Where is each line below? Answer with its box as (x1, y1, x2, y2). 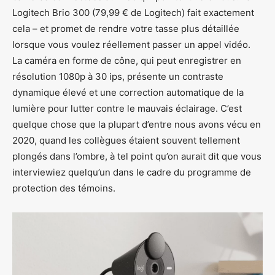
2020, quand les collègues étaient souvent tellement (12, 134, 240, 146)
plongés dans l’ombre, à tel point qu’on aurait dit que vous (12, 150, 261, 162)
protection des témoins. (12, 182, 115, 194)
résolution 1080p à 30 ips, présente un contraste (12, 70, 223, 82)
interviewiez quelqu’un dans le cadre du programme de (12, 166, 251, 178)
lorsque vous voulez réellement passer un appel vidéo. (12, 38, 250, 50)
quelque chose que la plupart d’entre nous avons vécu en (12, 118, 261, 130)
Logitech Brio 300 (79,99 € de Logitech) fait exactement (12, 6, 254, 18)
